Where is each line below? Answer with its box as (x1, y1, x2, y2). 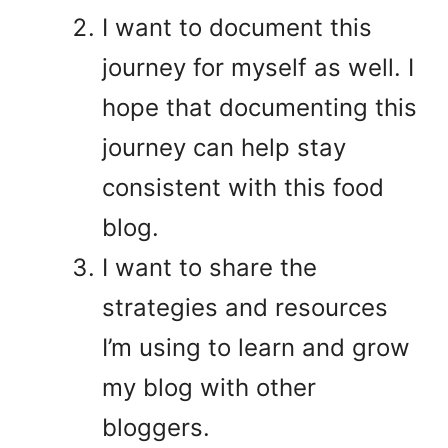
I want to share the (102, 252, 317, 282)
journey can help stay (102, 132, 346, 162)
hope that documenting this (102, 92, 417, 122)
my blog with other (102, 372, 316, 402)
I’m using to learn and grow (102, 332, 410, 362)
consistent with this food (102, 172, 384, 202)
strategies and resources (102, 292, 388, 322)
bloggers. (102, 412, 210, 442)
